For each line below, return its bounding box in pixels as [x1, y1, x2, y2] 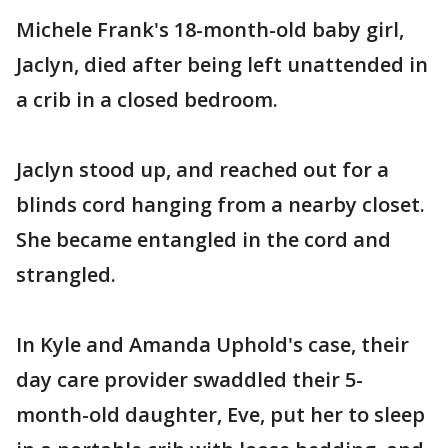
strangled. [16, 261, 116, 289]
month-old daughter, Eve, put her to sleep [16, 401, 425, 429]
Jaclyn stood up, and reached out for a [16, 156, 389, 184]
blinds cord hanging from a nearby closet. [16, 191, 425, 219]
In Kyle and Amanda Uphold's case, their [16, 331, 409, 359]
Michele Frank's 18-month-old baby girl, [16, 16, 404, 44]
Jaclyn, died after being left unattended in [16, 51, 428, 79]
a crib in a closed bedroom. [16, 86, 278, 114]
